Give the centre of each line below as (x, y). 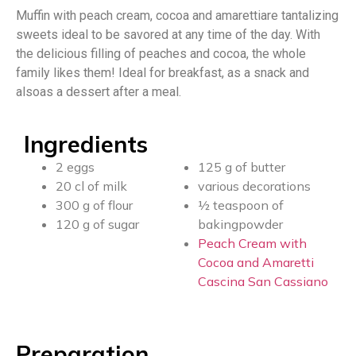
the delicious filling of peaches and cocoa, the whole (161, 54)
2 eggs (75, 167)
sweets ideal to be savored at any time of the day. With (168, 35)
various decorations (254, 186)
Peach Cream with (252, 244)
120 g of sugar (97, 224)
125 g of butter (242, 167)
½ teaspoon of (241, 205)
